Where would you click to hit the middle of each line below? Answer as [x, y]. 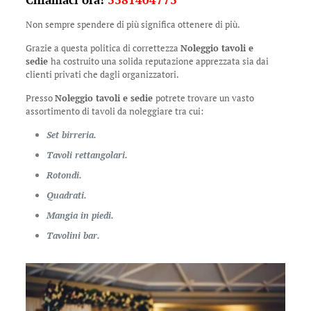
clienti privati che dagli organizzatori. [102, 74]
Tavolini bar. [73, 235]
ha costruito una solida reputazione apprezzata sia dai [159, 61]
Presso [40, 98]
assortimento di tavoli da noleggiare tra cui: [114, 111]
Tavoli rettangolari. [87, 155]
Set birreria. [71, 135]
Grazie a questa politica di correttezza [103, 48]
